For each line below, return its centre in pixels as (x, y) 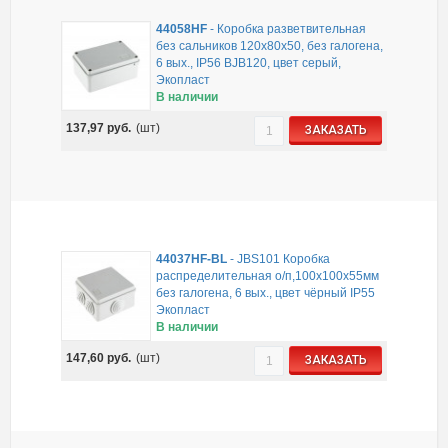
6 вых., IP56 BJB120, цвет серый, (248, 62)
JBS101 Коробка (283, 258)
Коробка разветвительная (291, 28)
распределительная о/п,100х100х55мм (267, 275)
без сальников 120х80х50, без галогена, (269, 45)
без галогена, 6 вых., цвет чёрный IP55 (265, 292)
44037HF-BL (191, 258)
